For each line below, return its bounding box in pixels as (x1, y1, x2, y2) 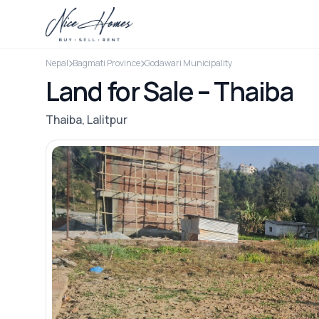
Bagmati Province (73, 57, 140, 69)
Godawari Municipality (145, 57, 232, 69)
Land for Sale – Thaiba (46, 73, 293, 109)
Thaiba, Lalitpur (46, 112, 127, 127)
